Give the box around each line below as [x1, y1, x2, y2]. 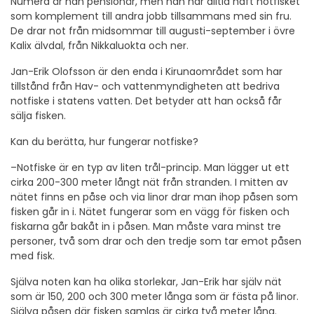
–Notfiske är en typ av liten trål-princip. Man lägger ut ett [11, 160, 289, 175]
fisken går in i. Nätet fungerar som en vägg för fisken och [11, 204, 289, 219]
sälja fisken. [11, 108, 66, 123]
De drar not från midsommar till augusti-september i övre [11, 23, 295, 38]
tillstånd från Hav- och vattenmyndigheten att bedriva [11, 78, 280, 93]
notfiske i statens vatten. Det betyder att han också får [11, 93, 282, 108]
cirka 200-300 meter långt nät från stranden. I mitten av [11, 175, 288, 189]
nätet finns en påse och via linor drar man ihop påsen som [11, 189, 298, 204]
